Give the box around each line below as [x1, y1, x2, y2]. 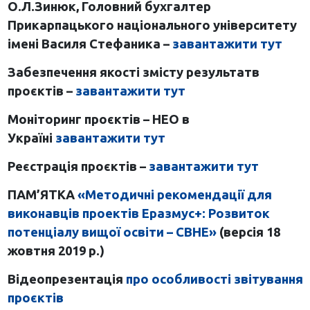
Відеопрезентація [7, 271, 126, 286]
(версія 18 [216, 224, 280, 239]
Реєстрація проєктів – [7, 158, 149, 173]
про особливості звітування [125, 271, 303, 286]
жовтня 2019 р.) [7, 243, 104, 257]
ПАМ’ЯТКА [7, 187, 77, 201]
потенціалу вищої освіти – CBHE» [7, 224, 217, 239]
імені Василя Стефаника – [7, 36, 170, 51]
